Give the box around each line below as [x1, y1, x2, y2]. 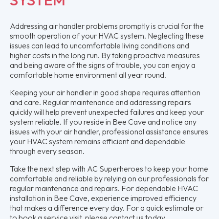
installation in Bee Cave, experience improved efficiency [10, 193, 197, 203]
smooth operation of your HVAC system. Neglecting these [10, 30, 204, 41]
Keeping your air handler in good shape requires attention [10, 87, 200, 97]
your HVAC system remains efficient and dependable [10, 136, 185, 146]
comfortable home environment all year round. [10, 69, 166, 80]
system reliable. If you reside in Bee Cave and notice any [10, 116, 197, 127]
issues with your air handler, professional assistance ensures [10, 126, 208, 136]
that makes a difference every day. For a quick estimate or [10, 202, 203, 213]
